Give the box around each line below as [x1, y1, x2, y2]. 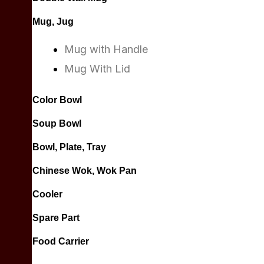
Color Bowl [32, 95, 82, 105]
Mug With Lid [64, 62, 130, 75]
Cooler [32, 189, 62, 199]
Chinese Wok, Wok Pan [32, 166, 137, 176]
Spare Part [32, 213, 80, 223]
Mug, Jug [32, 16, 74, 27]
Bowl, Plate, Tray [32, 142, 106, 152]
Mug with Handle [64, 43, 148, 55]
